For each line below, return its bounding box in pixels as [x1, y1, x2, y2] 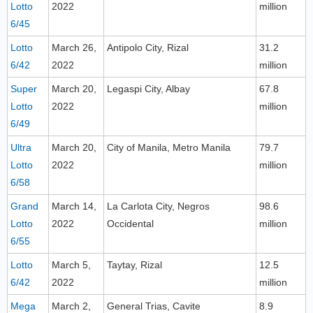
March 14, [52, 201, 96, 212]
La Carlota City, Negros [107, 201, 210, 212]
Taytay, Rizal [107, 259, 162, 270]
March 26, [52, 42, 96, 53]
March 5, [52, 259, 91, 270]
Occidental [107, 218, 154, 229]
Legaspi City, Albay [107, 83, 190, 94]
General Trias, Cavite [107, 300, 201, 312]
